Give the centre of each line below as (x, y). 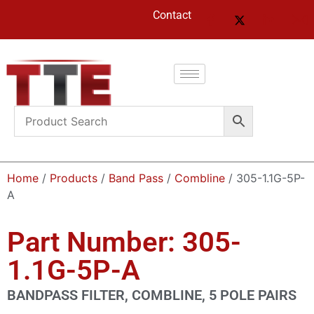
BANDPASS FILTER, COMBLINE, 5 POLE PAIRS (152, 295)
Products (74, 178)
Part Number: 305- (124, 242)
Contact (172, 15)
